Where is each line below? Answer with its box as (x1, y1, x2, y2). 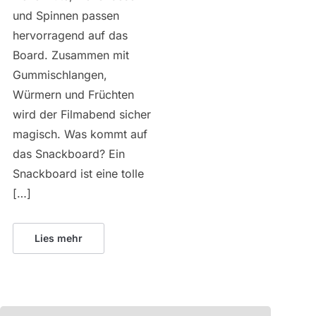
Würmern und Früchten (12, 87, 134, 102)
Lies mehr (34, 231, 83, 244)
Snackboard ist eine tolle (12, 166, 144, 181)
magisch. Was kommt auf (12, 126, 147, 141)
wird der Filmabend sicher (12, 107, 151, 121)
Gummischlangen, (12, 67, 107, 82)
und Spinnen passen (12, 8, 119, 23)
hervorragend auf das (12, 28, 128, 42)
